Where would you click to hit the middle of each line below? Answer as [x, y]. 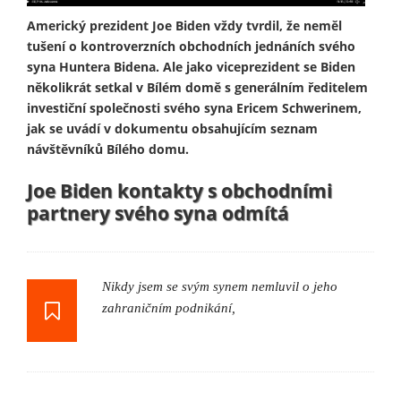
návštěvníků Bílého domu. [108, 149]
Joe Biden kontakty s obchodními [179, 190]
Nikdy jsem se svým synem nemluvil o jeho [220, 286]
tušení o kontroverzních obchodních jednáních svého [191, 46]
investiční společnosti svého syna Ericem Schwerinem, [194, 107]
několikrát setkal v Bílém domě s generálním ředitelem [197, 87]
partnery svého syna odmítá [158, 213]
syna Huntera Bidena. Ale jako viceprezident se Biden [191, 66]
